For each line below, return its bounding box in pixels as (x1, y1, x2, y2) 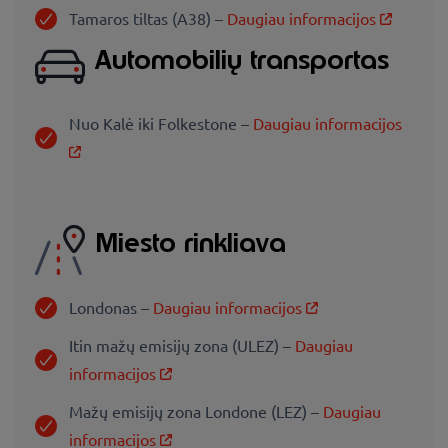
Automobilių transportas (95, 41, 389, 77)
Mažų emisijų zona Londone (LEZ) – (69, 400, 323, 421)
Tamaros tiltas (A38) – (69, 7, 227, 28)
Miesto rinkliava (95, 225, 286, 261)
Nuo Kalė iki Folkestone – (69, 113, 253, 134)
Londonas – (69, 296, 153, 317)
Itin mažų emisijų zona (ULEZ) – (69, 334, 295, 355)
